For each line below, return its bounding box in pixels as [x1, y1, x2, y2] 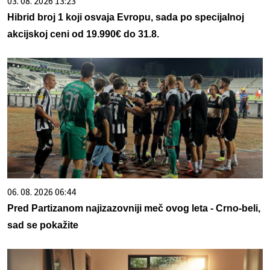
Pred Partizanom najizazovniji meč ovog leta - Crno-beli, [7, 202, 260, 213]
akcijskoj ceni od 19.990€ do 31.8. [7, 28, 159, 39]
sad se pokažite [7, 219, 78, 230]
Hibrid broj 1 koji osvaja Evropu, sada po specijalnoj [7, 11, 244, 22]
